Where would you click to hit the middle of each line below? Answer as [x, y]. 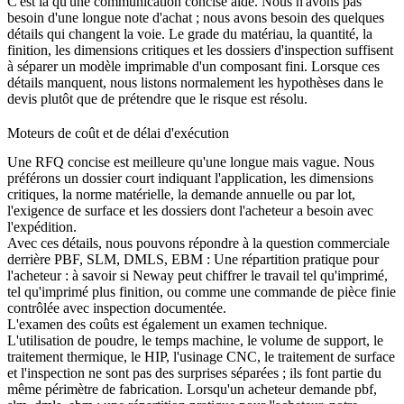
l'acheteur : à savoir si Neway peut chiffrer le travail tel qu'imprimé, [197, 275]
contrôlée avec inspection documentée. [117, 308]
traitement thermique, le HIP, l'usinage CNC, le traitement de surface [201, 356]
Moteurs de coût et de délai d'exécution [118, 133]
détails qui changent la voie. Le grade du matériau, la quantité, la [190, 34]
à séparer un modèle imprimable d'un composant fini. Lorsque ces [193, 67]
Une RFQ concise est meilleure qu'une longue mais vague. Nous [191, 161]
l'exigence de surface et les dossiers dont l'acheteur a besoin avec [190, 210]
